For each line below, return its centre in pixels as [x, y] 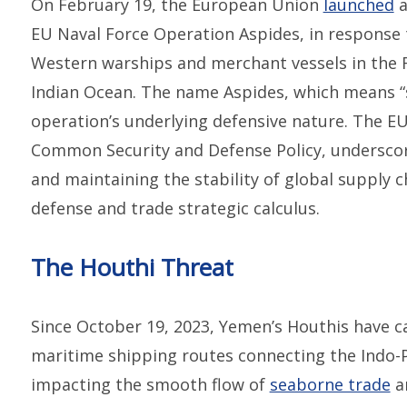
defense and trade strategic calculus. [175, 208]
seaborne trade [330, 384]
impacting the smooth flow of [150, 384]
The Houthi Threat [132, 267]
